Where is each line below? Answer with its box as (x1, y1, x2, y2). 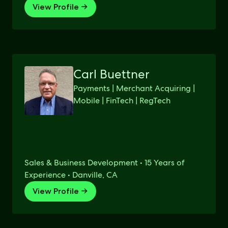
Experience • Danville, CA (24, 169, 118, 180)
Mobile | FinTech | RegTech (73, 95, 170, 106)
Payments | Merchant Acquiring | (73, 83, 195, 94)
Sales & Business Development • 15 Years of (24, 157, 185, 168)
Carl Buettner (73, 66, 150, 82)
